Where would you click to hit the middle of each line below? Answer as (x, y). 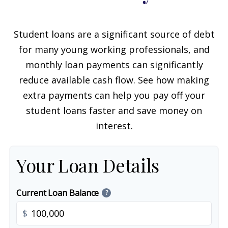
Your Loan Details (88, 165)
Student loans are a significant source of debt (114, 34)
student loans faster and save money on (114, 110)
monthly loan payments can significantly (114, 65)
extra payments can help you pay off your (114, 95)
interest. (114, 126)
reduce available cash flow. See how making (114, 80)
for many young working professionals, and (114, 49)
